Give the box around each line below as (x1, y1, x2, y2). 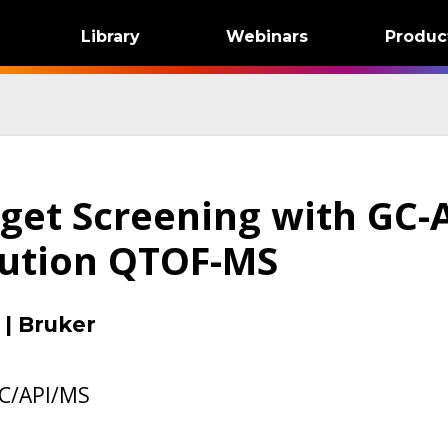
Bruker (18, 311, 96, 337)
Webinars (226, 27, 309, 46)
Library (80, 27, 140, 46)
